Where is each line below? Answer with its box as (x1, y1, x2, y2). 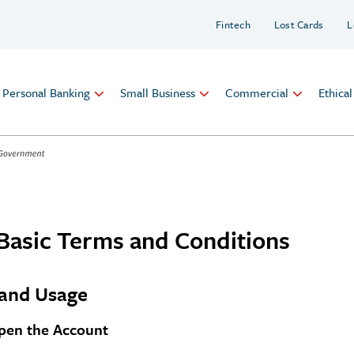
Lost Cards (273, 17, 324, 32)
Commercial (225, 83, 288, 101)
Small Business (120, 83, 195, 101)
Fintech (216, 17, 250, 32)
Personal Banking (2, 83, 90, 101)
